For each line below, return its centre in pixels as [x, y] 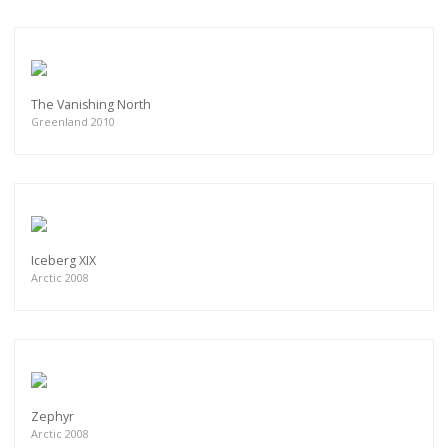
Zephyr [52, 417]
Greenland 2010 [73, 122]
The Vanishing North [91, 105]
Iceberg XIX [63, 261]
